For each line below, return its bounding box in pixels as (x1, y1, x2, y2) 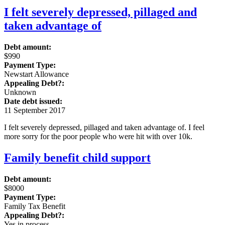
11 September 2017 (4, 106, 65, 115)
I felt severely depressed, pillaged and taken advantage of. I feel (4, 123, 204, 132)
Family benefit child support (4, 151, 151, 165)
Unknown (4, 88, 36, 97)
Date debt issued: (4, 97, 62, 106)
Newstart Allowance (4, 70, 69, 79)
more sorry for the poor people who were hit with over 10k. (4, 132, 192, 141)
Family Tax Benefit (4, 202, 65, 211)
